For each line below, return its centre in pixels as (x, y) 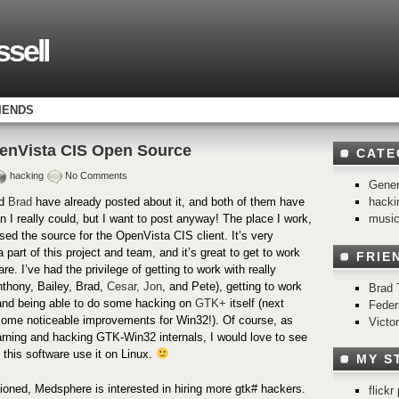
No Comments (96, 176)
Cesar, (125, 287)
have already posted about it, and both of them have (168, 202)
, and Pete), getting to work (232, 287)
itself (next (255, 304)
